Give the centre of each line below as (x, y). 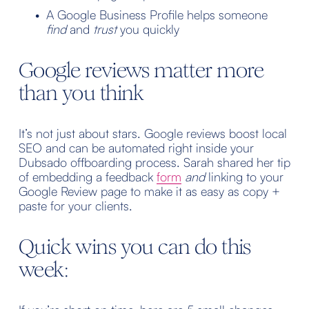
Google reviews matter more (141, 70)
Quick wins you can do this (134, 247)
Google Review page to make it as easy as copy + (149, 191)
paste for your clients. (75, 206)
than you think (81, 93)
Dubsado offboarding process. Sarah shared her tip (154, 162)
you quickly (148, 29)
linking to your (244, 177)
